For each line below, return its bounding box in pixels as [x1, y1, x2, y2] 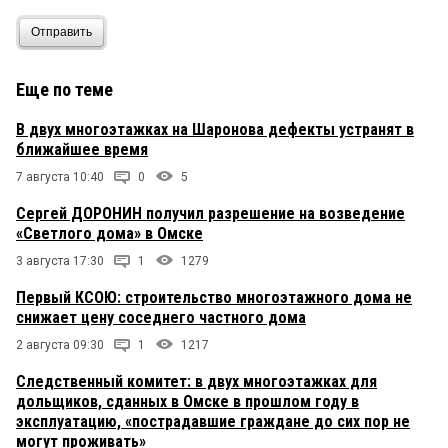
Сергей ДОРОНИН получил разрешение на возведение [16, 203, 405, 223]
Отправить [31, 25, 92, 40]
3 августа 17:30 [16, 253, 104, 268]
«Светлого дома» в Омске [16, 223, 203, 243]
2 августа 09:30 [16, 337, 104, 352]
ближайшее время [16, 139, 148, 159]
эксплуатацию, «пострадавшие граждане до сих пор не [16, 411, 410, 431]
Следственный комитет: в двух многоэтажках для [16, 371, 377, 391]
